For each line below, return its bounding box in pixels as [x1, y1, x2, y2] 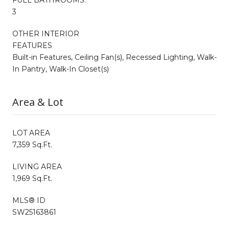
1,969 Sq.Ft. [12, 173, 52, 183]
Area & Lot [12, 95, 63, 109]
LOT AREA [12, 128, 50, 138]
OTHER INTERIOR [12, 29, 79, 38]
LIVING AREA [12, 162, 62, 171]
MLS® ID [12, 195, 45, 205]
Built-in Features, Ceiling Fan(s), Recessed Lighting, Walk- [12, 52, 217, 62]
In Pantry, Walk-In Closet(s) [12, 64, 109, 74]
